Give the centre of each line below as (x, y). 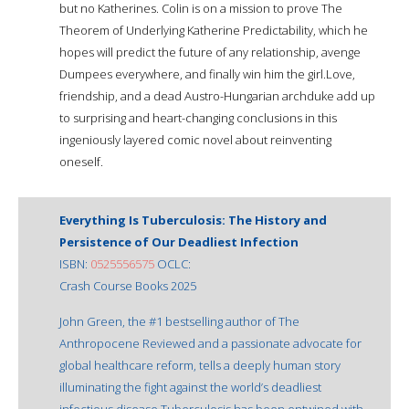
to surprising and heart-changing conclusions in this (198, 117)
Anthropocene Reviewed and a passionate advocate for (210, 343)
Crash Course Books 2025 (128, 285)
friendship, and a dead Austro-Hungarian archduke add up (217, 95)
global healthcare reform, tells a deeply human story (200, 365)
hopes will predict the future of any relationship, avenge (210, 52)
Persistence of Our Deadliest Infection (179, 241)
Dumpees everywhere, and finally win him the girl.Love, (207, 73)
